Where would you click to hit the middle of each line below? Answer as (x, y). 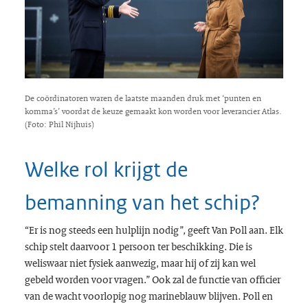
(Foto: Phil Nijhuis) (59, 125)
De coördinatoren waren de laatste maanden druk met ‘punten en (143, 99)
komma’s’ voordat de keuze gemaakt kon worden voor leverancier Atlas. (153, 112)
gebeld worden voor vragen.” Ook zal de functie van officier (152, 279)
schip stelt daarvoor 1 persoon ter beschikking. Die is (138, 246)
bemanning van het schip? (142, 203)
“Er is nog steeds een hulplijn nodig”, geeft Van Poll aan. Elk (154, 230)
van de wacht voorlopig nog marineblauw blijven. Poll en (148, 296)
